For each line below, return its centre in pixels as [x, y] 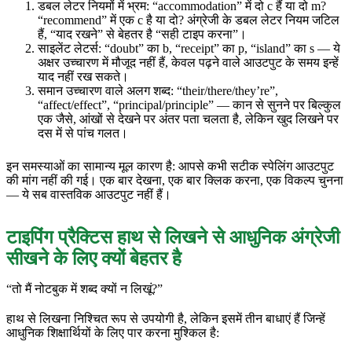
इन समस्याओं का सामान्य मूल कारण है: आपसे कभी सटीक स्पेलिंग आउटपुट [170, 166]
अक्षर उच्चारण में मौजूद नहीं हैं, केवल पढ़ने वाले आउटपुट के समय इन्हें [188, 62]
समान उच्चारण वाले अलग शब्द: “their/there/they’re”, [158, 90]
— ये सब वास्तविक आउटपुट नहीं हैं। [89, 194]
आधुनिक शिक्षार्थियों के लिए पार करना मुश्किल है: [113, 332]
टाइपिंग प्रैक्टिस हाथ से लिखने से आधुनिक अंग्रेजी [173, 237]
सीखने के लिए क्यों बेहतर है [94, 258]
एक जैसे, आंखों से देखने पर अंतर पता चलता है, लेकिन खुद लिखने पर [188, 119]
